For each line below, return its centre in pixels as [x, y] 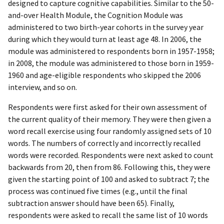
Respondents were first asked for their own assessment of [107, 107]
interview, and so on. [42, 87]
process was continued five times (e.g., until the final [98, 191]
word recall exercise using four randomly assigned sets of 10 [110, 131]
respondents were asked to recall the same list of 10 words [108, 215]
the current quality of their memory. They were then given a [109, 119]
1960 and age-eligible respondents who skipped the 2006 [104, 75]
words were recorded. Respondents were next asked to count [111, 155]
